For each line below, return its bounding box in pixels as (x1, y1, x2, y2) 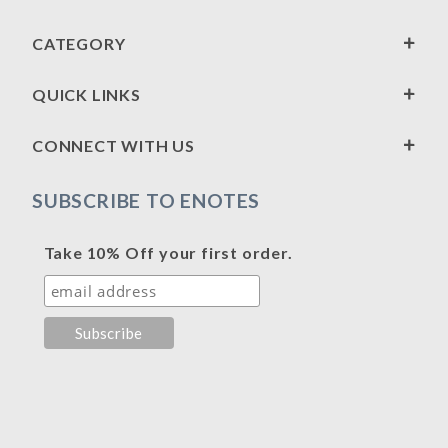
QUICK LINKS (32, 85, 141, 104)
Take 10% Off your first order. (43, 243, 293, 262)
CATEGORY (32, 34, 126, 53)
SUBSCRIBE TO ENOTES (32, 189, 261, 212)
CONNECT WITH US (32, 136, 195, 155)
